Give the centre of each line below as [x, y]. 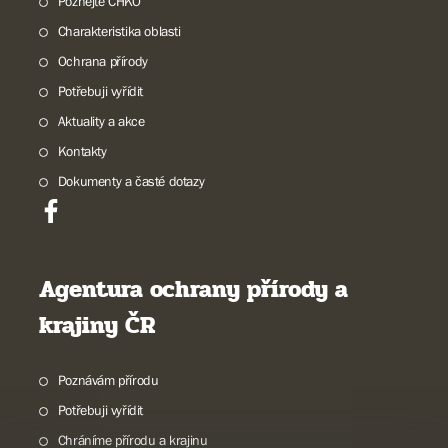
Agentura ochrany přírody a [193, 289]
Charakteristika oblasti [119, 30]
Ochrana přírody [102, 60]
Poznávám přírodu [108, 379]
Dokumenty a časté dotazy [131, 180]
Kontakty [82, 150]
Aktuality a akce [101, 120]
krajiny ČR [97, 325]
